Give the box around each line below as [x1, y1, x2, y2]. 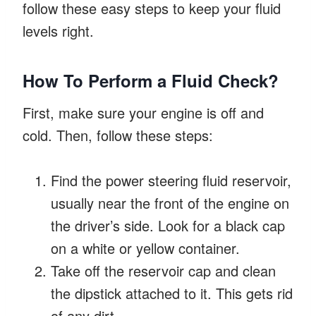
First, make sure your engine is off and [23, 102, 264, 123]
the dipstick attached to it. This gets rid [51, 282, 293, 303]
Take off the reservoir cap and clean [51, 260, 276, 281]
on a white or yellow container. [51, 237, 240, 258]
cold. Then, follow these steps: [23, 124, 213, 145]
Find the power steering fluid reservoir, [51, 169, 291, 190]
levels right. [23, 20, 94, 41]
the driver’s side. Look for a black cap [51, 214, 285, 236]
